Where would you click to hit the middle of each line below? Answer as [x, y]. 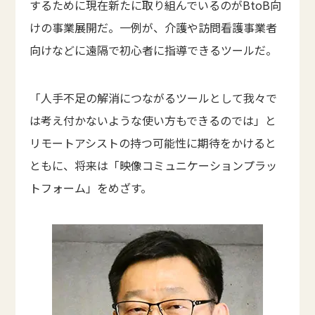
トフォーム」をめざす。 [91, 188]
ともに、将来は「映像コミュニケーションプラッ [154, 166]
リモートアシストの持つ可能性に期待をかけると [153, 143]
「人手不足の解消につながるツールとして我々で [154, 98]
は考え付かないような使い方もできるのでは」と [153, 121]
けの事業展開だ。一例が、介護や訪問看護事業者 [154, 28]
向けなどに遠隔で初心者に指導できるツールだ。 [154, 50]
